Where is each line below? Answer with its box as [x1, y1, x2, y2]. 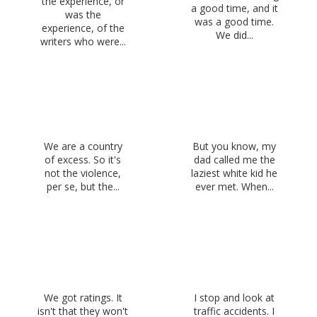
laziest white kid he [191, 166, 277, 180]
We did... [215, 28, 253, 42]
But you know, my [192, 139, 276, 153]
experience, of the [41, 21, 125, 35]
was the [64, 8, 101, 22]
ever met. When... [195, 179, 274, 193]
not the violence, [45, 166, 121, 180]
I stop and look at [194, 290, 275, 304]
